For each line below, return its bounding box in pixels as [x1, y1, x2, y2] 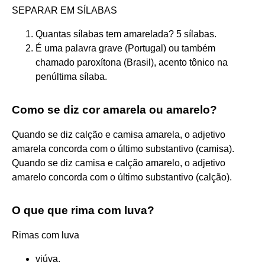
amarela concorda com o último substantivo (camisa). [12, 143, 234, 154]
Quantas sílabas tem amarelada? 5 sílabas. [35, 28, 216, 39]
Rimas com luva [12, 230, 79, 240]
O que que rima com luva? [12, 203, 154, 216]
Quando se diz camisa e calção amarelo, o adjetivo [12, 157, 225, 168]
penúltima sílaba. [35, 71, 107, 82]
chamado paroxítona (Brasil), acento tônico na [35, 57, 228, 67]
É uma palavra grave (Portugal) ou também [35, 43, 215, 53]
